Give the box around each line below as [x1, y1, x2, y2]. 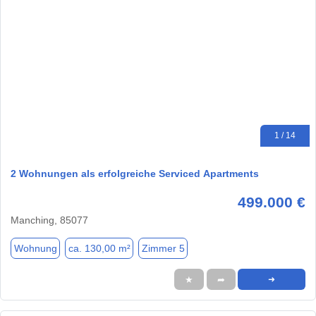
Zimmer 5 [141, 242, 185, 254]
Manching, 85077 [11, 214, 88, 226]
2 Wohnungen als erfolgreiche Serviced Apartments [11, 168, 259, 180]
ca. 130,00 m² [68, 242, 130, 254]
